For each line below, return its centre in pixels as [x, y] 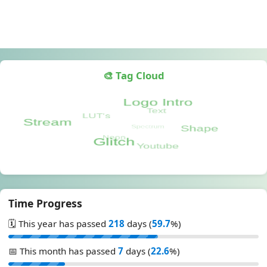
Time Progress [45, 204]
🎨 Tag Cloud [133, 76]
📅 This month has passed [63, 251]
